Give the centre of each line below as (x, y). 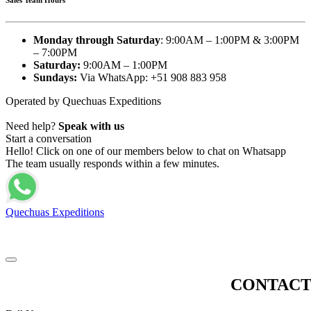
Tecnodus (210, 243)
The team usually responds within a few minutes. (112, 163)
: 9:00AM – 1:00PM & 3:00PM (230, 40)
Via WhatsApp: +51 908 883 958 (153, 77)
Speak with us (91, 126)
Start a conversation (49, 138)
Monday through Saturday (97, 40)
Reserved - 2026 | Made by (137, 243)
